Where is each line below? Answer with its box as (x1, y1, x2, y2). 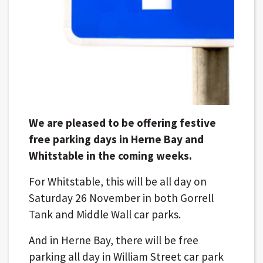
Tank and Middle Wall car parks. (28, 207, 181, 221)
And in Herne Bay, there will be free (28, 232, 198, 247)
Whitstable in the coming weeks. (28, 148, 192, 163)
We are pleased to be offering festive (28, 115, 216, 130)
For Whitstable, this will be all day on (28, 174, 207, 188)
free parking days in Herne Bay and (28, 131, 204, 146)
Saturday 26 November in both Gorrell (28, 190, 214, 205)
